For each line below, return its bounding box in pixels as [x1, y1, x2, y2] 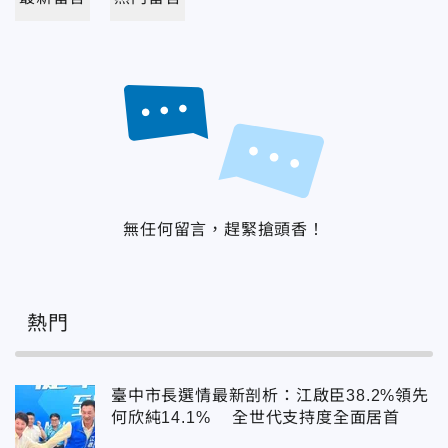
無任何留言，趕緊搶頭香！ [123, 221, 325, 239]
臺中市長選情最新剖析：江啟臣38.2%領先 [111, 387, 429, 405]
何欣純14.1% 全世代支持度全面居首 [111, 409, 400, 427]
